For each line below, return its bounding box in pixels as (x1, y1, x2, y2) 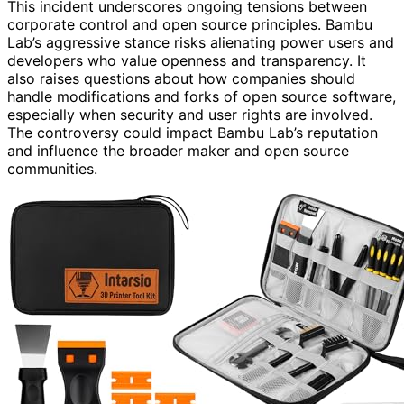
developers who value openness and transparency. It (7, 50, 366, 69)
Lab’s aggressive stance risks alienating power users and (7, 32, 394, 51)
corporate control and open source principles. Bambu (7, 14, 372, 33)
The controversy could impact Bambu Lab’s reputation (7, 123, 378, 142)
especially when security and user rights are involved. (7, 105, 372, 124)
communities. (7, 159, 97, 178)
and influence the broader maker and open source (7, 141, 349, 160)
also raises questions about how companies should (7, 69, 355, 87)
